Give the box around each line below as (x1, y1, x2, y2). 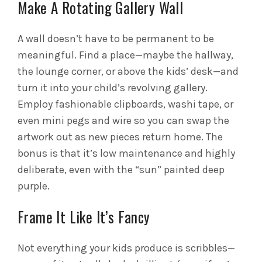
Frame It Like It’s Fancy (18, 206, 150, 228)
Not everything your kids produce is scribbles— (18, 242, 235, 255)
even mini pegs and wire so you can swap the (18, 114, 229, 127)
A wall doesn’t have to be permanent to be (18, 32, 214, 46)
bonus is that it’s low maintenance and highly (18, 147, 235, 160)
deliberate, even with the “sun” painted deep (18, 163, 225, 177)
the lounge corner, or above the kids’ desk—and (18, 65, 239, 78)
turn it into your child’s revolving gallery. (18, 81, 208, 95)
